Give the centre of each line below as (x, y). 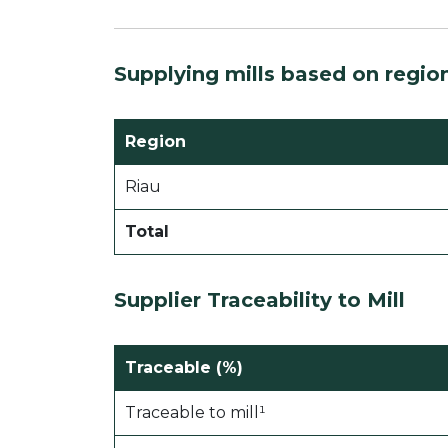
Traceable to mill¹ (195, 413)
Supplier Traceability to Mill (259, 300)
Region (155, 142)
